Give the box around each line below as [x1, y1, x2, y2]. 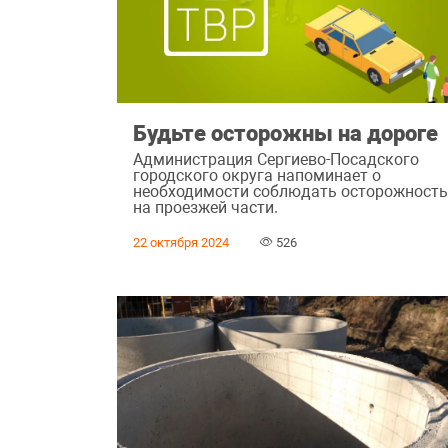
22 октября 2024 [133, 234, 230, 250]
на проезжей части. [133, 197, 279, 217]
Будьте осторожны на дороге [133, 120, 439, 147]
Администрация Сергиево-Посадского [133, 149, 420, 169]
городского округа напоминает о [133, 165, 382, 185]
